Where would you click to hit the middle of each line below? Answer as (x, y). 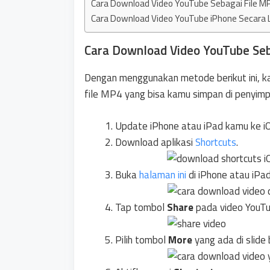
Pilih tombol (142, 240)
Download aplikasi (155, 142)
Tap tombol (141, 207)
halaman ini (163, 174)
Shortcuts (216, 142)
